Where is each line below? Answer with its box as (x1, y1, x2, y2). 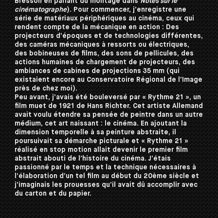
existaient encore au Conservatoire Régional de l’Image (15, 76, 202, 83)
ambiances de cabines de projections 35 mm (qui (15, 68, 180, 74)
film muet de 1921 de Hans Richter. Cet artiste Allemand (15, 103, 203, 109)
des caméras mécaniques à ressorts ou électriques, (15, 41, 189, 48)
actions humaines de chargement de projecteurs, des (15, 59, 195, 66)
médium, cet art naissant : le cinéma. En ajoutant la (15, 120, 187, 127)
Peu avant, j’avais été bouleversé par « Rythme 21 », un (15, 94, 201, 101)
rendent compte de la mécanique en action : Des (15, 24, 179, 31)
